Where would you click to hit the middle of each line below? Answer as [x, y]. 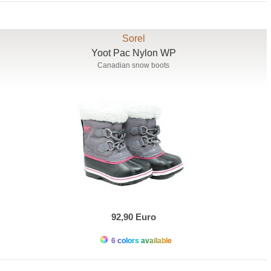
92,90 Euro [133, 217]
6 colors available [140, 241]
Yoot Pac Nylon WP [133, 53]
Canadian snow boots [134, 66]
